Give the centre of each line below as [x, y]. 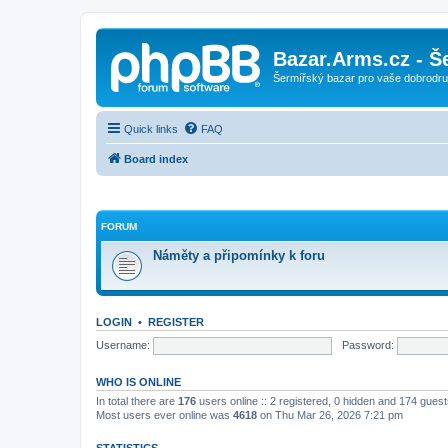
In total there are [137, 401]
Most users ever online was [164, 415]
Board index [156, 158]
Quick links [151, 128]
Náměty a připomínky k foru [239, 255]
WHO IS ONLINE [138, 382]
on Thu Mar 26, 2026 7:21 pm [330, 415]
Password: [367, 344]
